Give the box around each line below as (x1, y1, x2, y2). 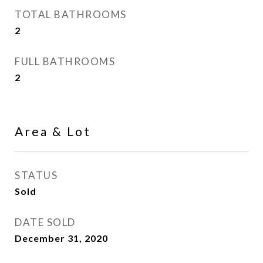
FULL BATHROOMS (15, 55, 115, 68)
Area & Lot (15, 124, 91, 139)
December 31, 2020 (15, 232, 108, 244)
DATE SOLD (15, 216, 76, 228)
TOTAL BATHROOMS (15, 8, 127, 21)
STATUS (15, 169, 58, 181)
